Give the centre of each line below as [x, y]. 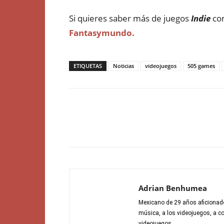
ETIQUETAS [88, 66]
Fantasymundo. [102, 33]
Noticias [123, 66]
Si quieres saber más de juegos [130, 18]
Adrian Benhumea [173, 188]
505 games [201, 66]
